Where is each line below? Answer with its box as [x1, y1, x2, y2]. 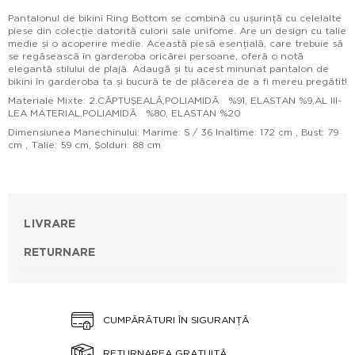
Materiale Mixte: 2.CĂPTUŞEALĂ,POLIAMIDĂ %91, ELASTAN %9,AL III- [8, 94, 342, 106]
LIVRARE [24, 217, 75, 230]
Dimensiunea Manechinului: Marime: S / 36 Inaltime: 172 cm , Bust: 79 [8, 126, 338, 138]
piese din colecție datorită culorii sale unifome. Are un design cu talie [8, 25, 346, 36]
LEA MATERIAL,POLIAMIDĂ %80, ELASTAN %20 [8, 107, 240, 119]
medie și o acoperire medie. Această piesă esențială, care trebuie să [8, 37, 343, 49]
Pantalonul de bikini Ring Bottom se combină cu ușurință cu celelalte [8, 12, 342, 24]
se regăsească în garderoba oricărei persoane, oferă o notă [8, 50, 303, 62]
